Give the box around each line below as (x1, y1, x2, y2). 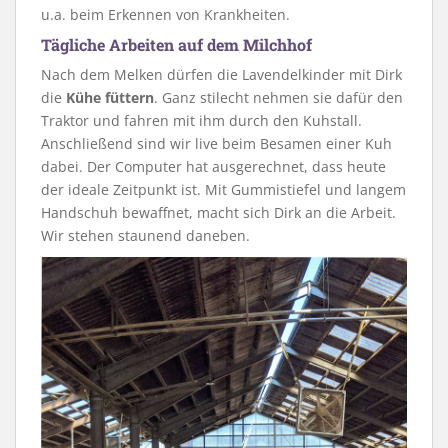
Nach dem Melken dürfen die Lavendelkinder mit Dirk (41, 64, 402, 84)
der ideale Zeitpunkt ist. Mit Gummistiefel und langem (41, 179, 406, 199)
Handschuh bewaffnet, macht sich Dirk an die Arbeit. (41, 202, 396, 222)
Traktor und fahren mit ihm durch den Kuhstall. (41, 110, 362, 130)
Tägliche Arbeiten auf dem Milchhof (41, 33, 312, 55)
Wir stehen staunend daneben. (41, 225, 250, 245)
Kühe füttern (66, 87, 154, 107)
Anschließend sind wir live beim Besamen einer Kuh (41, 133, 392, 153)
